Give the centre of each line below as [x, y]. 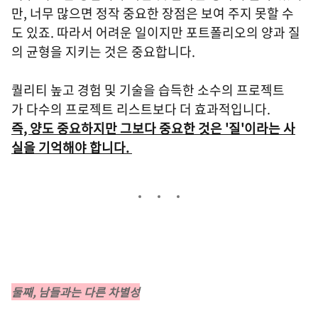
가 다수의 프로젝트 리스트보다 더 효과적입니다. [142, 109]
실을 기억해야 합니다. [72, 147]
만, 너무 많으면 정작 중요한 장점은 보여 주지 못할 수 [153, 13]
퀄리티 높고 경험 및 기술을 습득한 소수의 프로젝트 [148, 90]
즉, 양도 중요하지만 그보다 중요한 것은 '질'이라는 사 [153, 128]
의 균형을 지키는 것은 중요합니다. [105, 51]
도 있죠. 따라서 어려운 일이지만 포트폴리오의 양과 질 [156, 32]
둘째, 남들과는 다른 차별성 [76, 292]
